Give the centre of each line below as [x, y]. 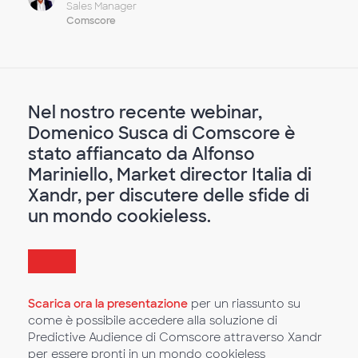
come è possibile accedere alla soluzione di [153, 321]
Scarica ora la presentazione [108, 304]
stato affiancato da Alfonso [141, 154]
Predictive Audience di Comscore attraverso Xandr [175, 338]
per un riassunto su [244, 304]
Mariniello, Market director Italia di [170, 175]
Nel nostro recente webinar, [145, 112]
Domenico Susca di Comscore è [162, 133]
